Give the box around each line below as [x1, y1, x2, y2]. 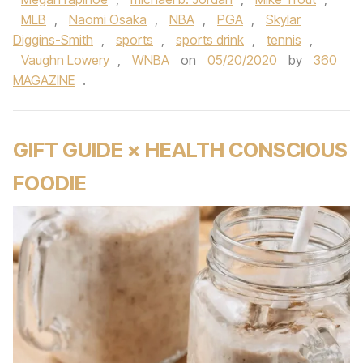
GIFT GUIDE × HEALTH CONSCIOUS [13, 137, 348, 162]
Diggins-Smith [13, 32, 93, 48]
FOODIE [13, 170, 87, 195]
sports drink [176, 32, 244, 48]
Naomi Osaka [69, 11, 147, 28]
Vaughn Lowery [21, 52, 109, 68]
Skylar [266, 11, 301, 28]
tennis [267, 32, 301, 48]
